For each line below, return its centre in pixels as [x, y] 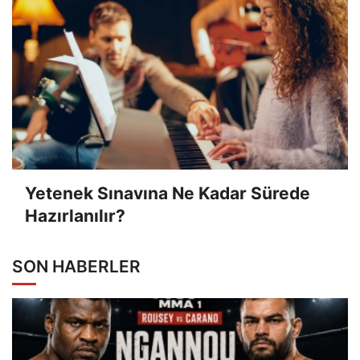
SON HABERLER [76, 266]
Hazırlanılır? [75, 216]
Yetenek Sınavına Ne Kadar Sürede [168, 194]
